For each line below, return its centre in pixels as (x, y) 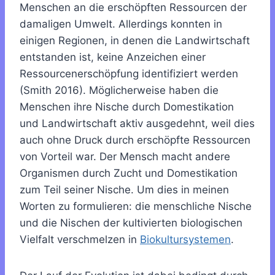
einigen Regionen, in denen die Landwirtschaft (135, 40)
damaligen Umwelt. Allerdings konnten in (121, 24)
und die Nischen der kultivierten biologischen (131, 223)
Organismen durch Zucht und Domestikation (129, 173)
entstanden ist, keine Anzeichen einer (113, 57)
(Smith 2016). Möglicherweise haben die (119, 90)
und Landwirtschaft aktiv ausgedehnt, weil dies (137, 123)
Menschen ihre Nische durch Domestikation (127, 107)
